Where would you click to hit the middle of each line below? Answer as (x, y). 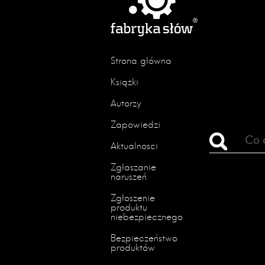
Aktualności (134, 146)
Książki (125, 82)
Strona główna (141, 61)
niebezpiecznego (147, 217)
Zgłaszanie (133, 167)
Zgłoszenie (133, 198)
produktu (129, 208)
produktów (133, 248)
